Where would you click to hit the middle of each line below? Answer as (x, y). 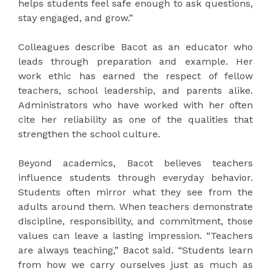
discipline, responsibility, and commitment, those (135, 221)
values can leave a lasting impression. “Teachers (135, 236)
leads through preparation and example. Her (135, 62)
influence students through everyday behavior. (135, 178)
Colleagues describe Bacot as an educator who (135, 47)
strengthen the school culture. (89, 134)
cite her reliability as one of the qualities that (135, 120)
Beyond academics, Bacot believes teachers (135, 163)
